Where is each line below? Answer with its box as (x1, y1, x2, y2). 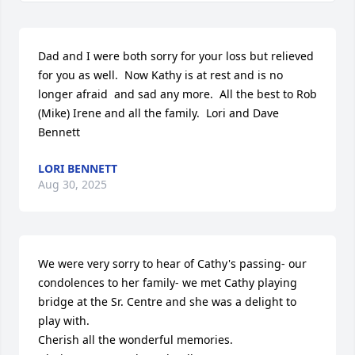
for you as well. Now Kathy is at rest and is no (38, 67, 283, 82)
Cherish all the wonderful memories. (38, 332, 233, 347)
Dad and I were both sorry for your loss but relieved (38, 48, 314, 63)
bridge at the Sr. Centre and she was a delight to (38, 294, 296, 309)
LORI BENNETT (38, 161, 117, 176)
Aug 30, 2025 (38, 177, 107, 192)
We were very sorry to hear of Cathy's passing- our (38, 256, 307, 271)
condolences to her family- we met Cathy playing (38, 275, 297, 290)
